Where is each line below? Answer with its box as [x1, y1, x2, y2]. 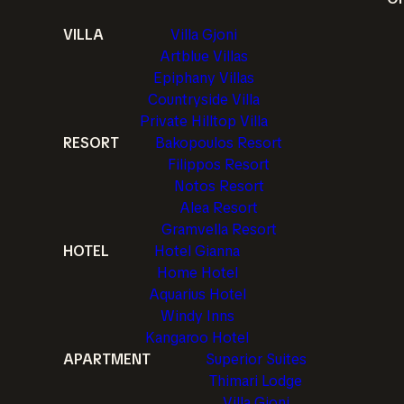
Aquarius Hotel [148, 285, 246, 304]
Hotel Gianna [154, 242, 240, 261]
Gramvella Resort [161, 220, 277, 239]
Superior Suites [205, 350, 307, 369]
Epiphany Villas [153, 69, 254, 87]
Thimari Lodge [209, 372, 302, 390]
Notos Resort [173, 177, 264, 196]
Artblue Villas [160, 47, 248, 66]
